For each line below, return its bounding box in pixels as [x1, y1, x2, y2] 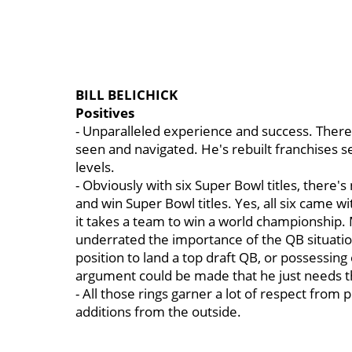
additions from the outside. [75, 302, 241, 321]
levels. [75, 158, 115, 176]
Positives [75, 104, 134, 122]
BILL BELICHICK [75, 86, 178, 104]
